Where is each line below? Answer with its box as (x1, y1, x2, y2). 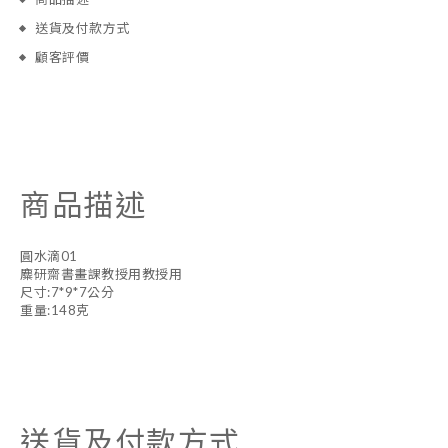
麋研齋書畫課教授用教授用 (20, 266, 182, 282)
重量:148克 (20, 302, 90, 318)
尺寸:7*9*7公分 (20, 284, 114, 300)
